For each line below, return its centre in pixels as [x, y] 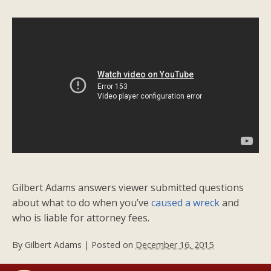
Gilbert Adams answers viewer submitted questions [128, 188]
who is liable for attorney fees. [81, 218]
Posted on [113, 245]
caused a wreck [187, 203]
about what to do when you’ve [82, 203]
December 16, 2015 [175, 245]
